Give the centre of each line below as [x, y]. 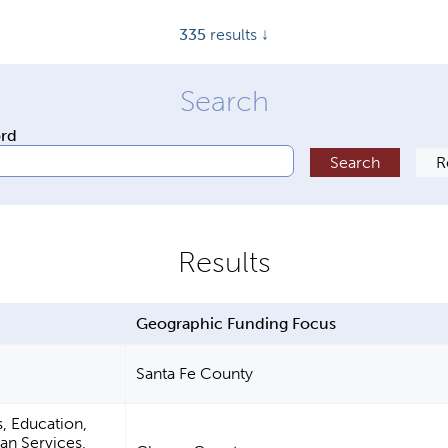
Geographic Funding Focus [236, 324]
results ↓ [237, 34]
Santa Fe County [195, 374]
